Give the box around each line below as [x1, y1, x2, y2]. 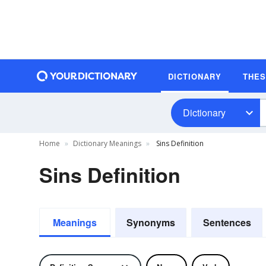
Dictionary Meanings [73, 138, 141, 148]
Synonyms [126, 216, 175, 229]
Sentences [202, 216, 251, 229]
